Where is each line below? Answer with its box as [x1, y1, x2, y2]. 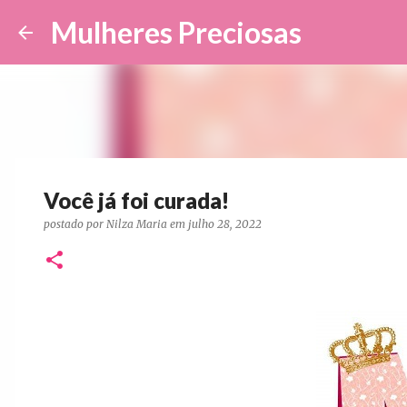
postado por [44, 217, 106, 231]
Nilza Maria [106, 217, 167, 231]
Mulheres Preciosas [51, 15, 302, 50]
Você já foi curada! [44, 187, 229, 213]
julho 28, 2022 [188, 217, 262, 231]
